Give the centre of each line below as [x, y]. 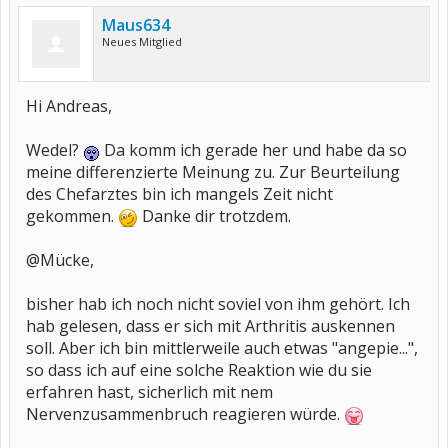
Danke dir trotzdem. [214, 216]
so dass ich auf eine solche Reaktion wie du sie [199, 370]
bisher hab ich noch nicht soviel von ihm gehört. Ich [218, 304]
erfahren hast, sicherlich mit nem [149, 392]
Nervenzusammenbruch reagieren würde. [185, 414]
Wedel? [54, 150]
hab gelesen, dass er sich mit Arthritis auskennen [210, 326]
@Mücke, [60, 260]
